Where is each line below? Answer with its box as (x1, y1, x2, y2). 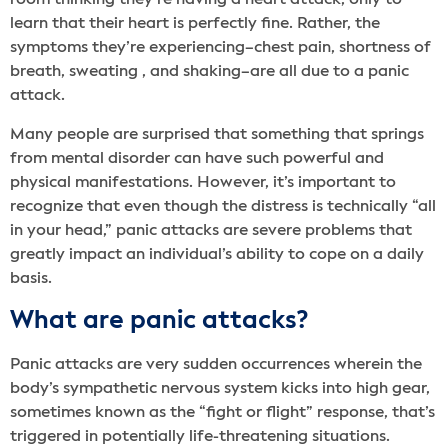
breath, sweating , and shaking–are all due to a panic (10, 64, 409, 81)
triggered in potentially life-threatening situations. (10, 428, 390, 445)
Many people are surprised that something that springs (10, 126, 424, 143)
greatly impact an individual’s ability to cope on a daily (10, 246, 424, 263)
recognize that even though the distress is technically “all (10, 198, 436, 215)
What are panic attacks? (10, 308, 308, 334)
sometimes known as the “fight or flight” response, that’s (10, 404, 435, 421)
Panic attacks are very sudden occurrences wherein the (10, 356, 422, 373)
